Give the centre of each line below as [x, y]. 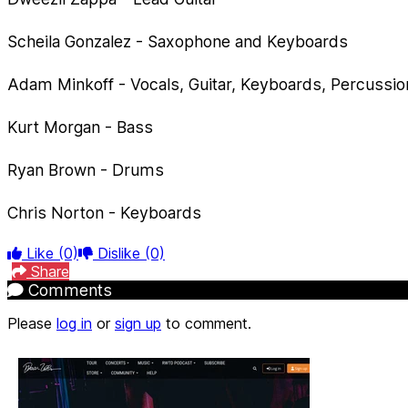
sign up [138, 324]
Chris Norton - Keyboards [104, 213]
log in [74, 324]
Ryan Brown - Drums [86, 170]
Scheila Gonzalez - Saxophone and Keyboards [178, 41]
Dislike [119, 254]
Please [32, 324]
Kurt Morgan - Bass [80, 127]
